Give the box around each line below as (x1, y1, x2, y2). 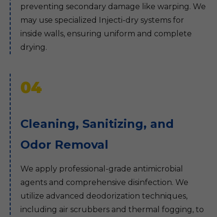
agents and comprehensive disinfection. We (20, 178, 188, 187)
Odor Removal (20, 138, 108, 152)
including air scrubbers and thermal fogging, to (20, 205, 204, 214)
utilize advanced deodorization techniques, (20, 191, 187, 201)
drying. (20, 43, 47, 52)
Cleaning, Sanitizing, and (20, 117, 174, 131)
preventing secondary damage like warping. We (20, 2, 206, 11)
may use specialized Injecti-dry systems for (20, 15, 184, 25)
